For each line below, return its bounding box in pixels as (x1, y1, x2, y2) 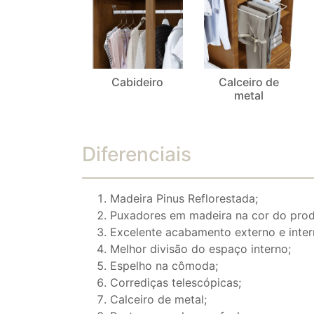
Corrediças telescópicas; (110, 275, 241, 290)
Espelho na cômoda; (110, 259, 218, 273)
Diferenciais (82, 142, 191, 167)
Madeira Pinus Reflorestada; (110, 191, 258, 206)
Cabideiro (111, 75, 164, 90)
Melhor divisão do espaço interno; (110, 242, 291, 257)
